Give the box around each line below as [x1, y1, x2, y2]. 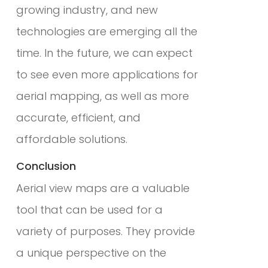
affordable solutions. [16, 131, 127, 147]
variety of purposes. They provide [16, 223, 195, 239]
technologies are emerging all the [16, 23, 197, 39]
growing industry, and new [16, 2, 158, 17]
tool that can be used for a [16, 202, 163, 217]
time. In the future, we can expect [16, 45, 193, 60]
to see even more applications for [16, 66, 198, 82]
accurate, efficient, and [16, 109, 141, 125]
